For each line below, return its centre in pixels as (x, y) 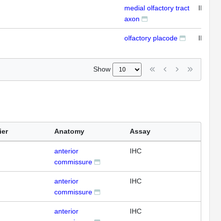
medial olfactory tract (157, 8)
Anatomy (69, 131)
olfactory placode (151, 38)
